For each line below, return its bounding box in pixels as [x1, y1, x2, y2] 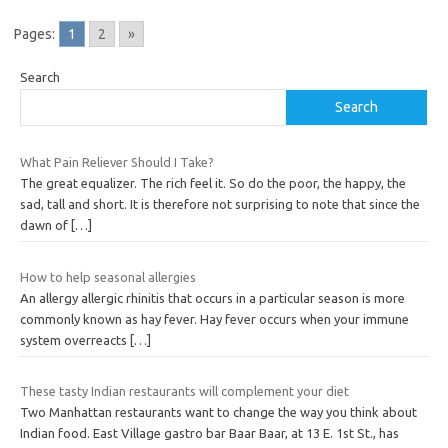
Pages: [14, 26, 55, 43]
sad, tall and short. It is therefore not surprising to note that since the [20, 197, 420, 212]
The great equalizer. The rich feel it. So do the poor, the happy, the [20, 176, 406, 191]
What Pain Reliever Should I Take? [20, 155, 214, 170]
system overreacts [20, 332, 130, 347]
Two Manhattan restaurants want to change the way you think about [20, 405, 417, 420]
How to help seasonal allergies [20, 269, 196, 284]
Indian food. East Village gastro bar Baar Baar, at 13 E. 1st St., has [20, 426, 399, 441]
